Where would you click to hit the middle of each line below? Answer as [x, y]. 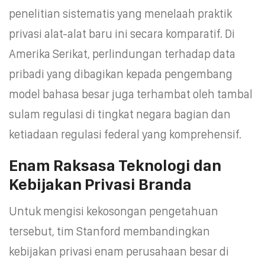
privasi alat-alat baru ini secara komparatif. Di [122, 33]
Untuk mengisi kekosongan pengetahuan [114, 211]
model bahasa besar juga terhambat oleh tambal [131, 94]
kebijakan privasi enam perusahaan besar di [119, 251]
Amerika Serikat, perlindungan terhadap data [122, 54]
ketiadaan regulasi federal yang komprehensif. [125, 134]
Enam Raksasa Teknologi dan [115, 165]
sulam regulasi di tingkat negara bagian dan [120, 114]
